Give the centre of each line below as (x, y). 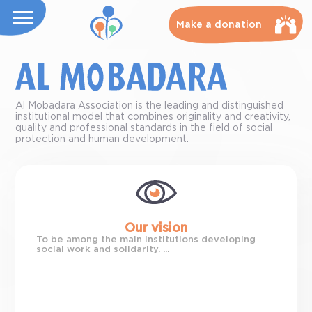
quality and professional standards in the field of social (144, 128)
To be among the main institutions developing (146, 240)
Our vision (156, 228)
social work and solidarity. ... (103, 250)
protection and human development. (102, 139)
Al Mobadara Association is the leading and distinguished (150, 106)
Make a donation (219, 25)
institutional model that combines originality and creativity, (153, 117)
